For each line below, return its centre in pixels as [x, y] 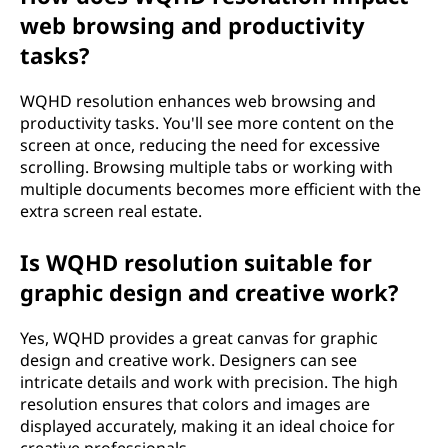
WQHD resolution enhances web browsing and [198, 101]
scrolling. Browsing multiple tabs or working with [206, 167]
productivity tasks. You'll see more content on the [207, 123]
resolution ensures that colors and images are [195, 404]
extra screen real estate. [111, 211]
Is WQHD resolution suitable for [196, 262]
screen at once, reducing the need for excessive [200, 145]
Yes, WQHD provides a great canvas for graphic [199, 338]
